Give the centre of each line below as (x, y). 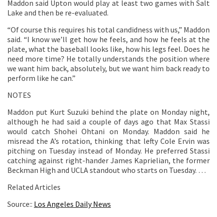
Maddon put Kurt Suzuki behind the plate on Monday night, (108, 112)
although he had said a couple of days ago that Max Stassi (108, 122)
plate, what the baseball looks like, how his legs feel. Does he (108, 49)
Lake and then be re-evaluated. (58, 13)
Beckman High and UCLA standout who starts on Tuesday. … (107, 170)
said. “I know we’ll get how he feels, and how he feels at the (108, 39)
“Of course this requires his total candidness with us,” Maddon (108, 30)
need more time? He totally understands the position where (108, 59)
